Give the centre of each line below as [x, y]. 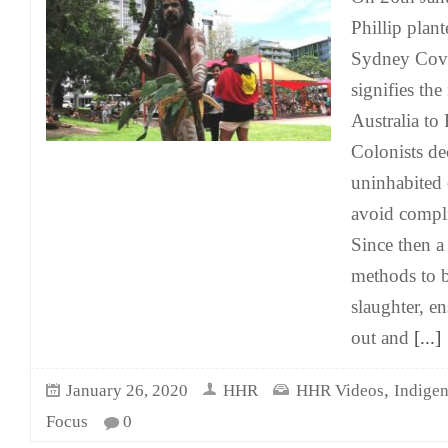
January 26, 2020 [127, 390]
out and [380, 337]
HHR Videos [340, 390]
